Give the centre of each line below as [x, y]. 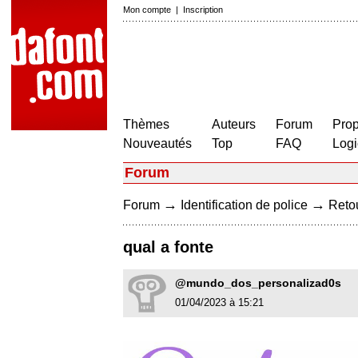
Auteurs [234, 124]
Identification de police [244, 205]
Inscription [203, 10]
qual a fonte [168, 247]
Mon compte [147, 10]
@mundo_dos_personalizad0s [258, 283]
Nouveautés [157, 143]
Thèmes [146, 124]
